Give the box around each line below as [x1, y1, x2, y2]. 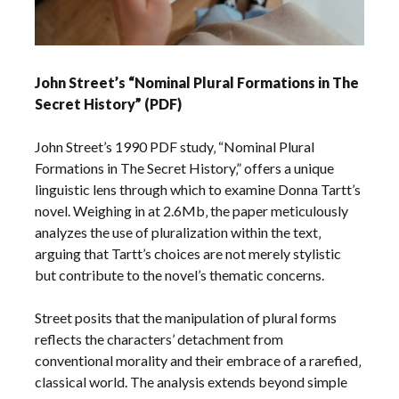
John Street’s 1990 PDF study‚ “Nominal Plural [35, 137, 315, 155]
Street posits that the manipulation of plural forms [35, 308, 338, 326]
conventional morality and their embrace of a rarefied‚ [35, 351, 362, 369]
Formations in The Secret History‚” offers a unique [35, 159, 335, 176]
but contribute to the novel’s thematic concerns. [35, 265, 325, 283]
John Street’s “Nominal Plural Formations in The [35, 73, 360, 91]
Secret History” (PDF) [35, 94, 183, 112]
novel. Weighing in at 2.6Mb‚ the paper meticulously [35, 201, 349, 219]
